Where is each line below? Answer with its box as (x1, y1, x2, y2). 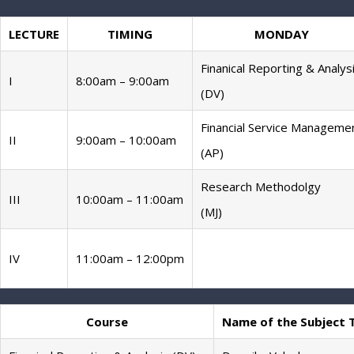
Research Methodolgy (201, 178, 321, 194)
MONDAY (254, 25, 309, 42)
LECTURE (9, 25, 59, 42)
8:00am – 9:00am (76, 72, 169, 88)
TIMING (107, 25, 153, 42)
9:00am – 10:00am (76, 131, 176, 148)
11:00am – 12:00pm (76, 250, 184, 266)
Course (86, 313, 128, 330)
